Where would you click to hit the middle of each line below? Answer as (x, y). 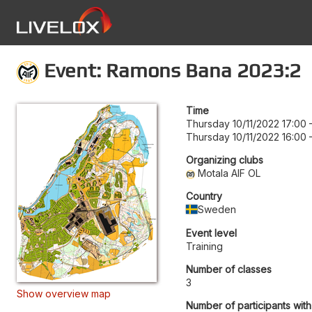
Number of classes (229, 269)
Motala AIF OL (229, 173)
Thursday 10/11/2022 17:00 (246, 123)
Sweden (217, 209)
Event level (211, 233)
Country (204, 196)
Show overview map (64, 293)
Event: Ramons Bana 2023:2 (170, 70)
